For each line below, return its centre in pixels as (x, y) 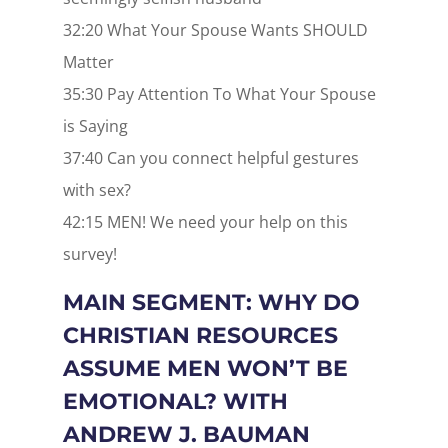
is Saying (95, 125)
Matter (88, 61)
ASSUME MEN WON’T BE (205, 368)
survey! (89, 253)
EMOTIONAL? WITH (175, 401)
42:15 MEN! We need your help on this (205, 221)
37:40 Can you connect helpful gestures (210, 157)
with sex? (96, 189)
